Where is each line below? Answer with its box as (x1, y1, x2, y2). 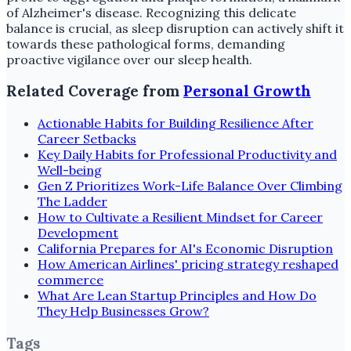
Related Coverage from (6, 81, 183, 101)
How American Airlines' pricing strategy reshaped (38, 256, 338, 273)
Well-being (38, 162, 102, 179)
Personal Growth (183, 81, 311, 101)
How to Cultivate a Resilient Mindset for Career (38, 209, 323, 226)
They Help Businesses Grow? (38, 303, 209, 320)
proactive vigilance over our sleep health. (6, 51, 252, 67)
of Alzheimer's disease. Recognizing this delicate (6, 4, 296, 20)
